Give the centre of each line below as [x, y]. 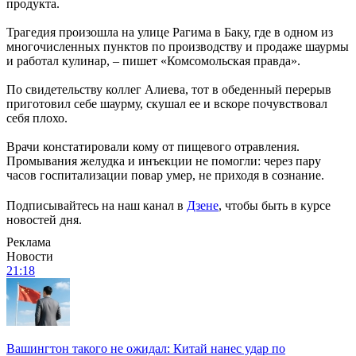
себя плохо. [37, 118]
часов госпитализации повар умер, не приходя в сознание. [165, 175]
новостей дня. [44, 219]
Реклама [29, 242]
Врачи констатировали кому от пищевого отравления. [153, 146]
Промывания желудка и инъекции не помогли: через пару [164, 161]
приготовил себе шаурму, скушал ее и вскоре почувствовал [167, 103]
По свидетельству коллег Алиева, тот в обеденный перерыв [169, 89]
